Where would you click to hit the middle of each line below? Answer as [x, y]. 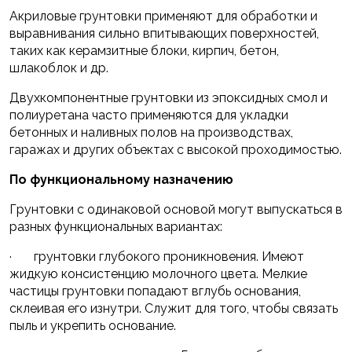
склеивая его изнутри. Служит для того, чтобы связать [174, 309]
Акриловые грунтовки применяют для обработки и [163, 16]
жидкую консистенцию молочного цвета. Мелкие [158, 274]
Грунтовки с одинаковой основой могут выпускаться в [176, 210]
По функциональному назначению [121, 180]
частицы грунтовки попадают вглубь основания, [155, 291]
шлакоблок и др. [59, 68]
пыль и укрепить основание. [93, 326]
